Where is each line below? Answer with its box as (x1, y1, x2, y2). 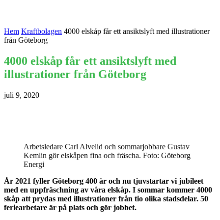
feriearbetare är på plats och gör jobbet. (4, 203, 137, 212)
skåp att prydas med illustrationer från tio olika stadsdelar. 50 (4, 194, 208, 203)
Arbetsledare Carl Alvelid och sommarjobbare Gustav (24, 142, 190, 151)
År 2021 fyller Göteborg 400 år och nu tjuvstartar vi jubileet (4, 176, 203, 185)
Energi (24, 160, 44, 168)
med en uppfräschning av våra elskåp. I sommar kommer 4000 (4, 185, 212, 194)
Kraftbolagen (21, 27, 62, 35)
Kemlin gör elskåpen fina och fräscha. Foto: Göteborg (24, 151, 191, 160)
